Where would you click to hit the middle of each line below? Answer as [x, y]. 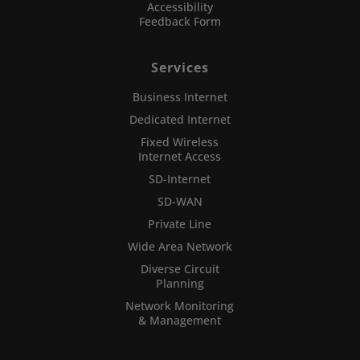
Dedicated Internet [180, 120]
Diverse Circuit [180, 269]
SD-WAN [180, 202]
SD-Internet [180, 179]
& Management [180, 321]
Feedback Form [180, 22]
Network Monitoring [180, 306]
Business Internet [180, 97]
